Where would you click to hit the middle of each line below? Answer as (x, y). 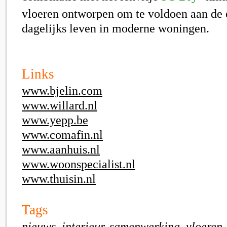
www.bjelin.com (62, 91)
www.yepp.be (55, 120)
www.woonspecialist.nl (79, 164)
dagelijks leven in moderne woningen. (116, 28)
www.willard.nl (60, 105)
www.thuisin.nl (59, 179)
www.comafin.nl (62, 135)
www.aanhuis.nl (61, 149)
